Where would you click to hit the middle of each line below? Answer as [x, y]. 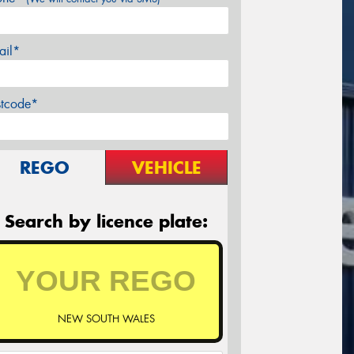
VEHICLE [166, 168]
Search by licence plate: [106, 222]
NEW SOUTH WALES [106, 319]
